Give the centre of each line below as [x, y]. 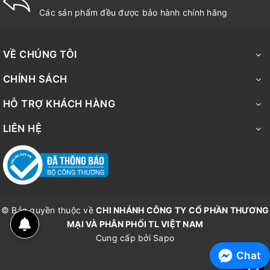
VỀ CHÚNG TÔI [40, 54]
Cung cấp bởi [123, 238]
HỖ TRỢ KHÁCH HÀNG [59, 104]
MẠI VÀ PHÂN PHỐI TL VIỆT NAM [135, 224]
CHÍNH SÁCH [35, 79]
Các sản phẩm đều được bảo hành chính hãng [133, 12]
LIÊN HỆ [23, 128]
